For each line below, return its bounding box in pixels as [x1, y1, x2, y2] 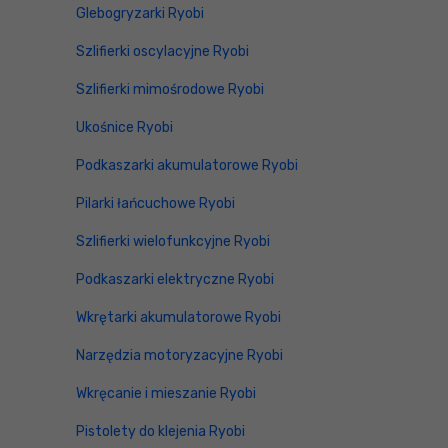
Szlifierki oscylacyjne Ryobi [76, 43, 249, 60]
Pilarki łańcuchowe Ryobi [76, 195, 235, 212]
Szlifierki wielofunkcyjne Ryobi [76, 233, 270, 250]
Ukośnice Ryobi [76, 119, 173, 136]
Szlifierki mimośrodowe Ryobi [76, 81, 264, 98]
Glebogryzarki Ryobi [76, 5, 204, 22]
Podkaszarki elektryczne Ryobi [76, 271, 274, 288]
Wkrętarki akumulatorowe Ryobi [76, 309, 281, 326]
